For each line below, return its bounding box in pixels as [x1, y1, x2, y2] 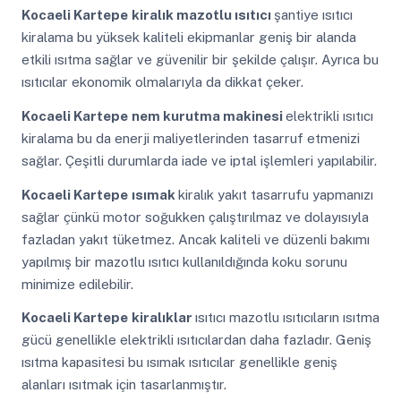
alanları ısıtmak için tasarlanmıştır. [21, 377, 226, 393]
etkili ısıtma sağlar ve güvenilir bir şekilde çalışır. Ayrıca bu [21, 52, 379, 68]
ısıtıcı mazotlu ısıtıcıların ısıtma [194, 310, 380, 326]
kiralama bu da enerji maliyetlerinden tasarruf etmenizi [21, 130, 360, 146]
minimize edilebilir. [21, 276, 133, 292]
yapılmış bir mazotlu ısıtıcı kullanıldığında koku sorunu [21, 253, 347, 269]
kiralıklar [131, 310, 195, 326]
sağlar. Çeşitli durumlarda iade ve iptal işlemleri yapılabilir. [21, 152, 377, 168]
